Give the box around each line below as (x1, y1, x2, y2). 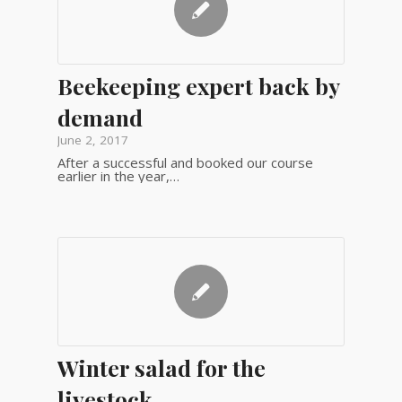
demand (57, 101, 143, 132)
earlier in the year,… (57, 166, 179, 185)
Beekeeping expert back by (57, 70, 339, 100)
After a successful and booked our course (57, 153, 313, 171)
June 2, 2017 (57, 131, 128, 148)
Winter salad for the (57, 352, 266, 382)
